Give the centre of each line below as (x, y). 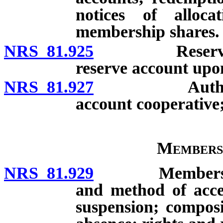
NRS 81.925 (49, 51)
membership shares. (148, 31)
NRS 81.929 (49, 173)
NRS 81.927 (49, 87)
